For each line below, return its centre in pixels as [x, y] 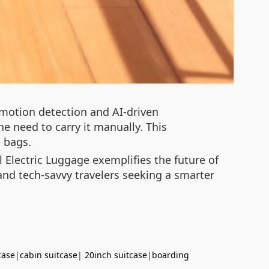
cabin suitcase [49, 255]
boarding [171, 255]
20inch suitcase [116, 255]
